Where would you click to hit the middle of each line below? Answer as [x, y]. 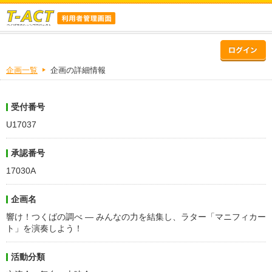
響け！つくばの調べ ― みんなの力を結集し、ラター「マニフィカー [136, 217]
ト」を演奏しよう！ [44, 228]
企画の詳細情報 [78, 70]
